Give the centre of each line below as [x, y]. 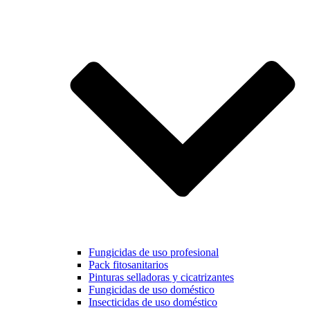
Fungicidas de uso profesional [154, 253]
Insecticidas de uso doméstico [153, 302]
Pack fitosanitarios [128, 265]
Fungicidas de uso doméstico [152, 290]
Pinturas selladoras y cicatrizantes [161, 277]
